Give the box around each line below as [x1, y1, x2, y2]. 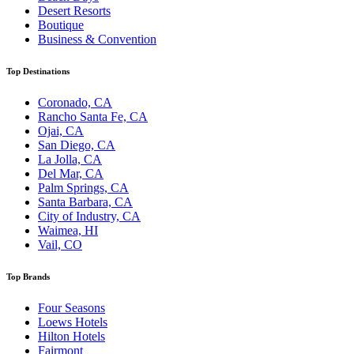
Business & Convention [38, 32, 156, 47]
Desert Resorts [38, 4, 111, 18]
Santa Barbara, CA [38, 195, 133, 209]
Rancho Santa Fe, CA [38, 110, 148, 124]
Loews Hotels [38, 315, 107, 330]
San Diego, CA [38, 138, 115, 153]
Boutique [38, 18, 84, 32]
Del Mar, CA [38, 167, 104, 181]
